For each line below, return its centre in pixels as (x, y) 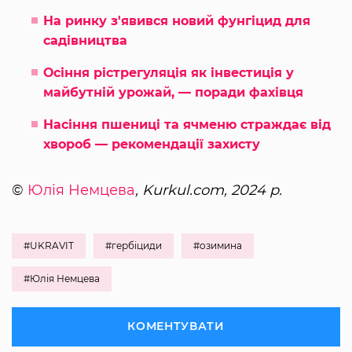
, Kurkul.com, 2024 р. (209, 191)
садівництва (85, 41)
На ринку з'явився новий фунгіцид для (177, 21)
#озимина (218, 246)
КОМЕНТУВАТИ (176, 326)
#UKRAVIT (49, 246)
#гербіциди (134, 246)
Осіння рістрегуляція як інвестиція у (169, 73)
